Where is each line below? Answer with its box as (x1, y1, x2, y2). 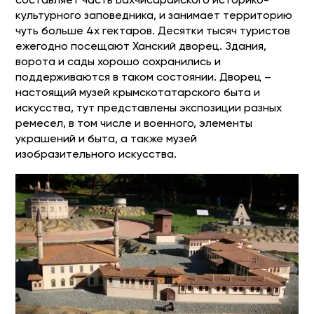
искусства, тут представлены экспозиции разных (15, 103, 282, 114)
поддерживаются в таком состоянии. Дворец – (15, 72, 272, 83)
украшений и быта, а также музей (15, 134, 198, 145)
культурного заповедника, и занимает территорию (15, 11, 293, 22)
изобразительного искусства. (15, 149, 177, 161)
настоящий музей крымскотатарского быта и (15, 88, 261, 99)
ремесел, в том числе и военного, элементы (15, 118, 253, 130)
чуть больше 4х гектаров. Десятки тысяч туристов (15, 26, 291, 37)
